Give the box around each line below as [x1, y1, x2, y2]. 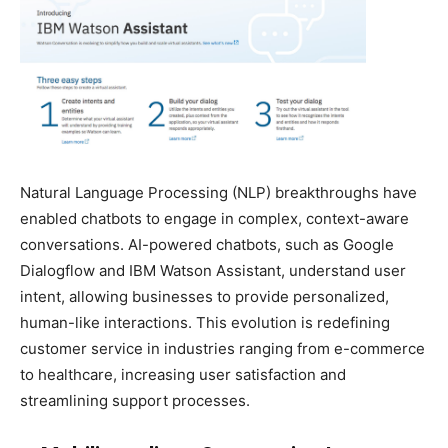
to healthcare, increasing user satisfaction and [20, 364, 346, 384]
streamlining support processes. [20, 390, 250, 410]
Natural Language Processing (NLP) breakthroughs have [20, 182, 417, 202]
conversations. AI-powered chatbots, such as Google [20, 234, 394, 254]
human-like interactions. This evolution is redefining [20, 312, 390, 332]
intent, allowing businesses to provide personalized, [20, 286, 389, 306]
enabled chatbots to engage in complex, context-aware [20, 208, 409, 228]
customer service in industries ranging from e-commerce [20, 338, 425, 358]
